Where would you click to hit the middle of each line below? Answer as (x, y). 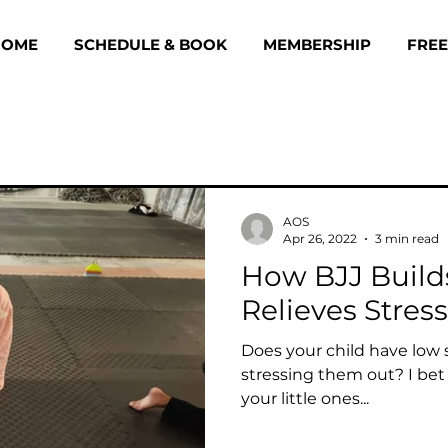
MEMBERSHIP (316, 44)
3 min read (407, 238)
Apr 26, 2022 (320, 238)
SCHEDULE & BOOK (150, 44)
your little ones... (305, 398)
